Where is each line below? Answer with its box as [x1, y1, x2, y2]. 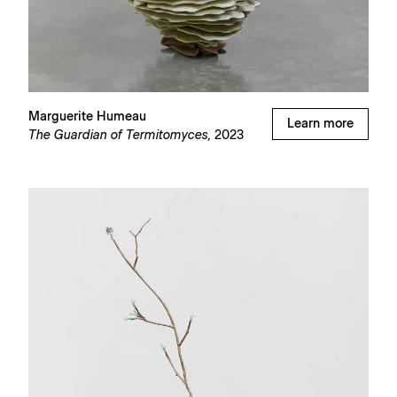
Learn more [287, 117, 354, 130]
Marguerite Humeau [28, 110, 146, 123]
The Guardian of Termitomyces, [28, 128, 211, 142]
